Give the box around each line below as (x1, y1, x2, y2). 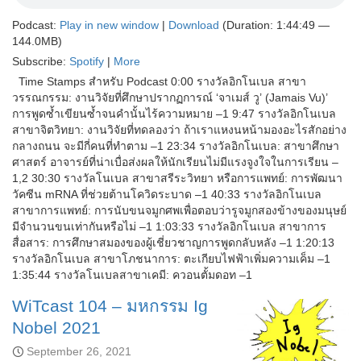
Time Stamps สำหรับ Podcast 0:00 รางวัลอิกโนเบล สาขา (12, 75, 306, 89)
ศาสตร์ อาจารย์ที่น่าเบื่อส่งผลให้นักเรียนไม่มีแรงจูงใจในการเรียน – (12, 156, 338, 169)
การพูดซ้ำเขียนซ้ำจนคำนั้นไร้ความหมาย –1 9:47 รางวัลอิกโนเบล (12, 107, 336, 121)
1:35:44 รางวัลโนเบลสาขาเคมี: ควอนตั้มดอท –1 (12, 268, 252, 282)
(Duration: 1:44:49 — (219, 19, 330, 32)
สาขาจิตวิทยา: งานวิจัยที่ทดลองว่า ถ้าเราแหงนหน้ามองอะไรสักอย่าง (12, 123, 346, 137)
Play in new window (60, 19, 159, 32)
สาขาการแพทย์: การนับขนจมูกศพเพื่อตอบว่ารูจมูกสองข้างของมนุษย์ (12, 204, 346, 218)
